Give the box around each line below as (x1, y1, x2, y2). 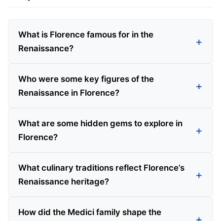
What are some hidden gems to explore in (18, 118, 183, 128)
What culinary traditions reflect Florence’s (18, 162, 184, 173)
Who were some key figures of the (18, 74, 154, 84)
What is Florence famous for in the (18, 29, 153, 39)
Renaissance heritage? (18, 176, 109, 186)
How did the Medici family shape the (18, 207, 161, 217)
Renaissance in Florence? (18, 87, 119, 98)
